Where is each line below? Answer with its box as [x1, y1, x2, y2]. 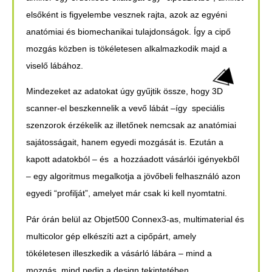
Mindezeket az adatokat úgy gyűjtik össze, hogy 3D [26, 86, 223, 97]
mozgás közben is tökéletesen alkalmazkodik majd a [26, 44, 227, 54]
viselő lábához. [26, 61, 83, 71]
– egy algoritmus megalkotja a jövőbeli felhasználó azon [26, 171, 240, 182]
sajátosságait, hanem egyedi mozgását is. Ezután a [26, 137, 223, 148]
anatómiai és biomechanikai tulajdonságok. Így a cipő [26, 27, 231, 37]
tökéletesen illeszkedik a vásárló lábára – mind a [26, 248, 212, 258]
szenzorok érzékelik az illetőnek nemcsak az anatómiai [26, 120, 236, 131]
